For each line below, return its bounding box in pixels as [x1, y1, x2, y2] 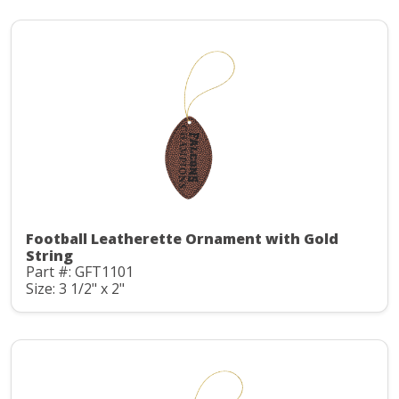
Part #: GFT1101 [26, 262, 134, 282]
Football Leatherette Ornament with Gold [26, 229, 338, 249]
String [26, 246, 73, 266]
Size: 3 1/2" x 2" [26, 278, 125, 298]
